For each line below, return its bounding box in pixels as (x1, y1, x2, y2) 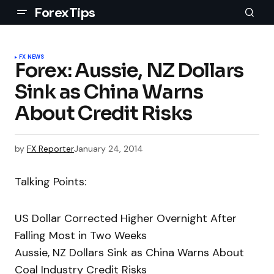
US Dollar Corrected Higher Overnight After (15, 211, 237, 226)
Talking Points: (15, 174, 86, 190)
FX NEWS (19, 53, 45, 61)
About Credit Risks (15, 101, 192, 125)
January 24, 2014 (74, 143, 143, 154)
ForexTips (34, 3, 96, 21)
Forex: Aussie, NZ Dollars (15, 58, 243, 83)
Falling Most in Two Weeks (15, 228, 147, 243)
